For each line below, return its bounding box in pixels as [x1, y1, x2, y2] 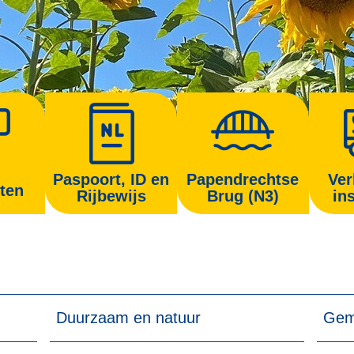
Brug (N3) [206, 187, 279, 205]
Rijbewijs [76, 187, 146, 205]
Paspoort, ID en [53, 171, 170, 188]
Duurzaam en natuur [55, 309, 201, 327]
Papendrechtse [186, 171, 299, 188]
